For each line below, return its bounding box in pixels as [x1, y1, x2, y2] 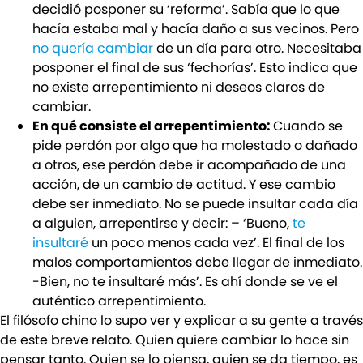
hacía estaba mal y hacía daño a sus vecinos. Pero [32, 19, 359, 38]
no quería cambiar [32, 38, 153, 58]
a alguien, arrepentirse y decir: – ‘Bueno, [32, 213, 289, 233]
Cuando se [273, 116, 343, 135]
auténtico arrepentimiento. [32, 291, 206, 310]
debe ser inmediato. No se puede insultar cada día [32, 194, 358, 213]
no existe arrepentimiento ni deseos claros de [32, 77, 325, 96]
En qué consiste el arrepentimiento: [32, 116, 273, 135]
